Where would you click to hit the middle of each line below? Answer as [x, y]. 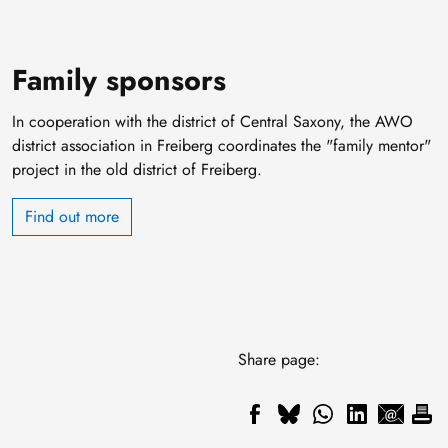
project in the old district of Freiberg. [137, 170]
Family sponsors [119, 80]
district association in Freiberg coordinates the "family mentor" [221, 146]
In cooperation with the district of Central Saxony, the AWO [212, 122]
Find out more [72, 217]
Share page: [279, 360]
